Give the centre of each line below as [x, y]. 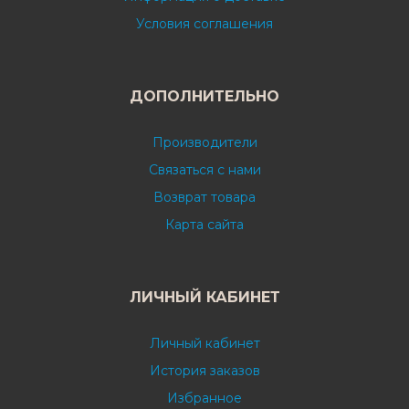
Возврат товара [204, 197]
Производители [204, 142]
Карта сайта [204, 224]
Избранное [204, 398]
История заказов [204, 370]
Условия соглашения [204, 23]
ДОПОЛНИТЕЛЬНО [204, 96]
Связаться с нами [204, 169]
